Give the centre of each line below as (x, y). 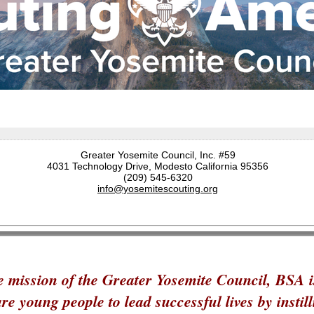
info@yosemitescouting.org (158, 189)
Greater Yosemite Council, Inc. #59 (158, 155)
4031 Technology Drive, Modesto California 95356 (158, 166)
